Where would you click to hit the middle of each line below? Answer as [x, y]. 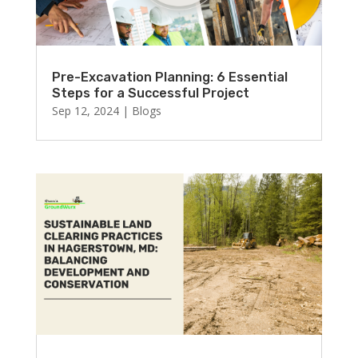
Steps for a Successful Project [150, 93]
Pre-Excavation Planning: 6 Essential [169, 78]
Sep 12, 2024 [85, 111]
